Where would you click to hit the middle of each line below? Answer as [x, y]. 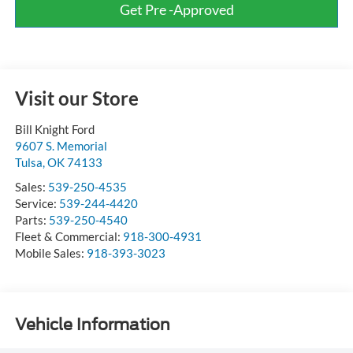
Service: [37, 203]
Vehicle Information [92, 325]
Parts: [32, 219]
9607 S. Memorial [61, 145]
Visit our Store [76, 98]
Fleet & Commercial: [69, 236]
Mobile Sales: [50, 253]
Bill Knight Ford [54, 129]
